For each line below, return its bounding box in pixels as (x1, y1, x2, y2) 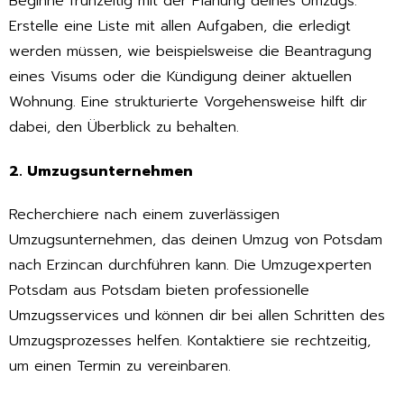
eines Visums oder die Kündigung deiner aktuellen (9, 65, 352, 87)
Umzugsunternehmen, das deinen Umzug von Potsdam (9, 229, 382, 252)
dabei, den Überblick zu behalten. (9, 115, 239, 138)
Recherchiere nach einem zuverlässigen (9, 204, 280, 226)
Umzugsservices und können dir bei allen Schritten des (9, 305, 385, 327)
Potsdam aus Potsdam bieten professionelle (9, 280, 309, 302)
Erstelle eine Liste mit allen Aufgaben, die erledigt (9, 14, 351, 37)
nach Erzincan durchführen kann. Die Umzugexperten (9, 254, 372, 277)
